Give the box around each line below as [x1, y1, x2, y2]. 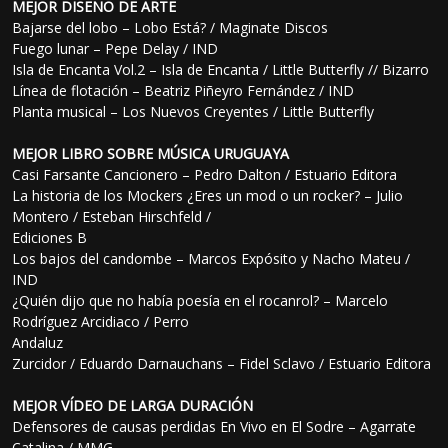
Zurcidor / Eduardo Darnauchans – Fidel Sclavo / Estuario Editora [12, 354, 432, 374]
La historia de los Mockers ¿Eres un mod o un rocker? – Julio [12, 186, 404, 206]
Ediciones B [12, 228, 88, 248]
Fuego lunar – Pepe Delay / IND [12, 39, 219, 59]
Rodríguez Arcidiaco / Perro [12, 312, 190, 332]
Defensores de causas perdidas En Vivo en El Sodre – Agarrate [12, 417, 417, 437]
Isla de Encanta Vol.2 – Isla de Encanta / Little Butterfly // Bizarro [12, 60, 430, 80]
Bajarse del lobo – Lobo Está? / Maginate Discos [12, 18, 329, 38]
